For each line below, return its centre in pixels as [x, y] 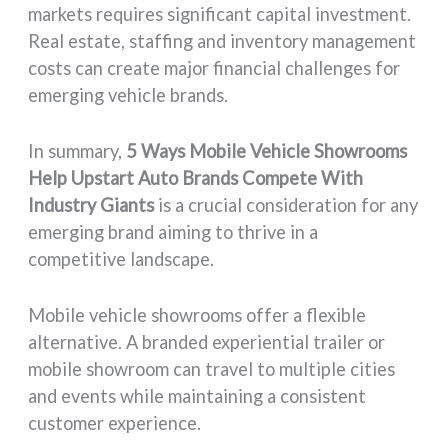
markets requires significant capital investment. [220, 13]
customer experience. [115, 423]
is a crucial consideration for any [286, 205]
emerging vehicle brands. [128, 94]
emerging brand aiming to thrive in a [173, 232]
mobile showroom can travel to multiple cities [212, 369]
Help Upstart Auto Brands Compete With [196, 178]
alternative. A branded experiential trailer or [207, 342]
